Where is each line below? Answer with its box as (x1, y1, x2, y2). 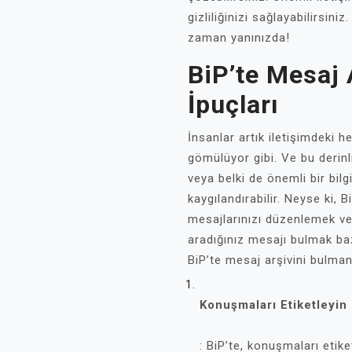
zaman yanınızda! (188, 31, 290, 45)
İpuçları (188, 90, 279, 119)
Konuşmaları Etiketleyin (200, 298, 347, 312)
